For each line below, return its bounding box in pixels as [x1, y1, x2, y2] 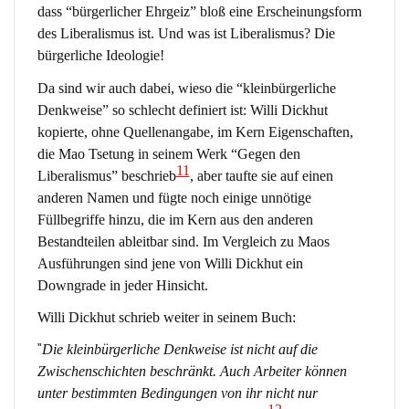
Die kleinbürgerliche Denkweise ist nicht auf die [41, 341, 318, 358]
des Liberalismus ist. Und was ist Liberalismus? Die [37, 26, 335, 42]
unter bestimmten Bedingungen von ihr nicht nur [37, 385, 318, 402]
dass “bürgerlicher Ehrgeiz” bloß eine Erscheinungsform [37, 4, 362, 20]
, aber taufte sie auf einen [189, 167, 333, 184]
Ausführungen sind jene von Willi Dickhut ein [37, 255, 303, 271]
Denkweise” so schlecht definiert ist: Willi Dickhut [37, 101, 328, 118]
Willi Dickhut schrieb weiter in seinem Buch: [37, 309, 296, 326]
